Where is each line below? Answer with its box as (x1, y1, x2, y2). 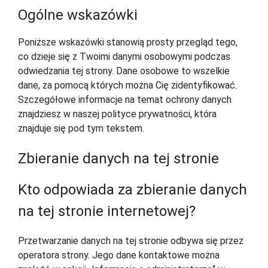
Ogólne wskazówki (18, 7, 138, 24)
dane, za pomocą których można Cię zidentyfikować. (18, 80, 237, 92)
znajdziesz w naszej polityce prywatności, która (18, 108, 217, 120)
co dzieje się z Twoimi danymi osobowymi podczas (18, 51, 230, 63)
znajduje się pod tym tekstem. (18, 123, 144, 135)
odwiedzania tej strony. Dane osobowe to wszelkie (18, 65, 230, 77)
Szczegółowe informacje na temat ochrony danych (18, 94, 232, 106)
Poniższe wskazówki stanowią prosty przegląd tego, (18, 36, 237, 48)
